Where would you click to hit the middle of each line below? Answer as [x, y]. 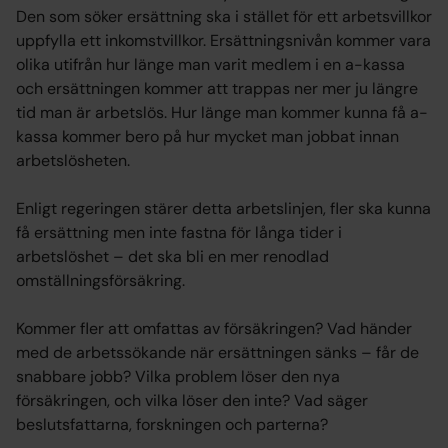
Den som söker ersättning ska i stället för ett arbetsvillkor [224, 16]
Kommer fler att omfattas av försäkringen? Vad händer [214, 328]
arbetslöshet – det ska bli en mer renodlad [172, 256]
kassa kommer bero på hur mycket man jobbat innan [207, 136]
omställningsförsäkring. [100, 280]
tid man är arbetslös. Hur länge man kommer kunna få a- [222, 112]
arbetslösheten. [73, 160]
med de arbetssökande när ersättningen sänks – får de [217, 352]
